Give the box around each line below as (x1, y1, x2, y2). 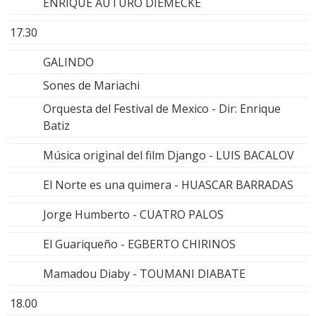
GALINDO (43, 54, 94, 71)
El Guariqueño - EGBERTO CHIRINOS (43, 236, 236, 253)
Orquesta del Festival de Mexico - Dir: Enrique (43, 101, 281, 117)
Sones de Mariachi (43, 78, 140, 94)
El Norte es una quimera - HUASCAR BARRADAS (43, 177, 293, 193)
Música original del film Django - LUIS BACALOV (43, 147, 294, 164)
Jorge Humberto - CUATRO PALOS (43, 207, 224, 223)
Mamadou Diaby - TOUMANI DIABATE (43, 266, 245, 282)
